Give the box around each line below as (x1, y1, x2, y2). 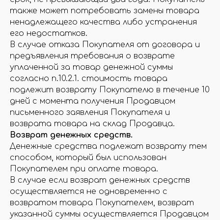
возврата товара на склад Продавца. (10, 119, 175, 128)
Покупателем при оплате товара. (10, 165, 158, 173)
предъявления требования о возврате (10, 52, 175, 60)
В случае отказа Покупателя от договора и (10, 40, 200, 49)
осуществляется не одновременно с (10, 187, 167, 196)
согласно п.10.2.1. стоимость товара (10, 74, 167, 83)
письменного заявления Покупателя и (10, 108, 170, 117)
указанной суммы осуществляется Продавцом (10, 210, 209, 219)
